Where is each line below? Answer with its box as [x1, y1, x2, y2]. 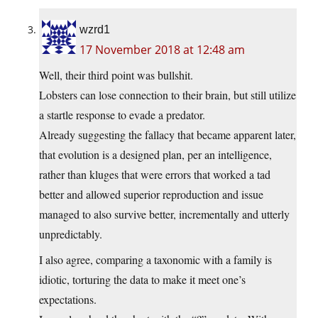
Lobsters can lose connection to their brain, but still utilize [39, 87, 296, 103]
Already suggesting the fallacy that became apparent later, [39, 127, 296, 143]
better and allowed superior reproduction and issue [39, 187, 263, 202]
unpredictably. [39, 226, 102, 242]
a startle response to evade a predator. [39, 107, 205, 123]
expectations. [39, 292, 97, 307]
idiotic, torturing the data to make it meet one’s [39, 272, 246, 287]
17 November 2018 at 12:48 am [79, 42, 245, 58]
